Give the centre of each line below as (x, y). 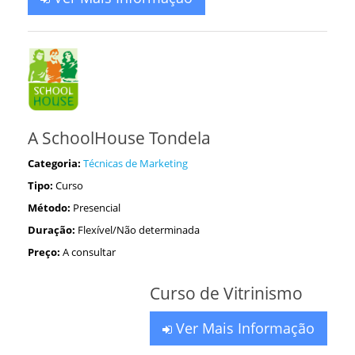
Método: (49, 208)
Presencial (97, 208)
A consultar (89, 252)
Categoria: (54, 163)
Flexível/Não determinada (139, 230)
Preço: (44, 252)
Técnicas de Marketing (136, 163)
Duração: (52, 230)
